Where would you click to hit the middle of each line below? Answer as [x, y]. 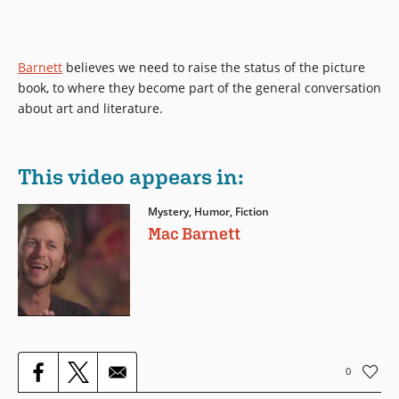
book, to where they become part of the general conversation [199, 88]
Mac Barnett [194, 234]
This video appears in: [131, 176]
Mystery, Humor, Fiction [208, 212]
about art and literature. [90, 109]
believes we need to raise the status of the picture [214, 68]
